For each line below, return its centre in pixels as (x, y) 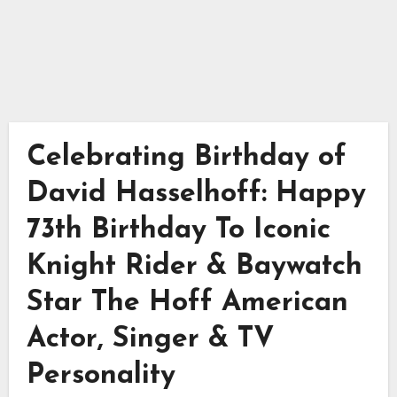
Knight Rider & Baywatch (194, 266)
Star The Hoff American (187, 303)
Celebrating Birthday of (186, 157)
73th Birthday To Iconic (178, 230)
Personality (101, 375)
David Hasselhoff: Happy (196, 194)
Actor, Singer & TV (150, 339)
